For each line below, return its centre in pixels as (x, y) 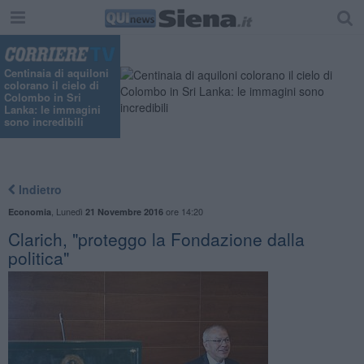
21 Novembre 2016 (124, 211)
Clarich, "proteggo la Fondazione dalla (156, 238)
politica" (38, 257)
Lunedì (70, 211)
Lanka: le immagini (52, 110)
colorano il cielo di (52, 85)
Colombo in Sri (43, 97)
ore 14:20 (183, 211)
